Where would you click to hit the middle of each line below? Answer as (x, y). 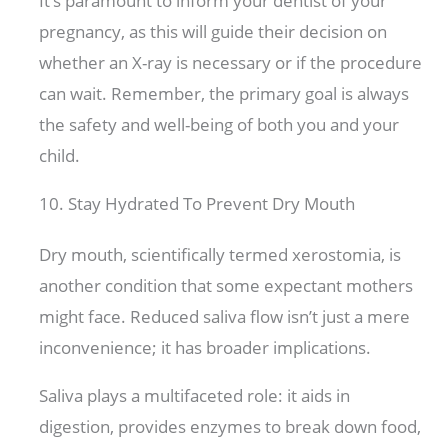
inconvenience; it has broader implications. (207, 348)
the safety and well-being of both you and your (219, 125)
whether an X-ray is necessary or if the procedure (231, 63)
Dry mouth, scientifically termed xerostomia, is (220, 255)
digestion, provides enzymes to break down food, (230, 427)
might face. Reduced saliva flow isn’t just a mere (225, 317)
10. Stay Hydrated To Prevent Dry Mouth (197, 204)
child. (62, 156)
